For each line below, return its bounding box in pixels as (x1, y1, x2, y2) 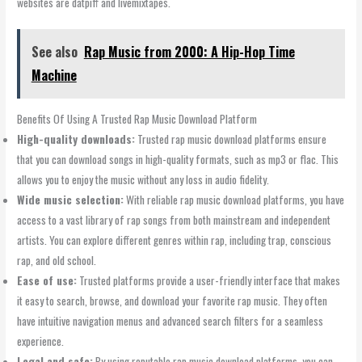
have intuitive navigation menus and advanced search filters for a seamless (17, 313, 324, 330)
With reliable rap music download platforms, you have (124, 192, 345, 208)
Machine (31, 65, 77, 85)
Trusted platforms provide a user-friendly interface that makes (77, 272, 341, 289)
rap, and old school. (17, 252, 97, 269)
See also (31, 41, 78, 61)
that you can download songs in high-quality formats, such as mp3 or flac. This (17, 151, 339, 168)
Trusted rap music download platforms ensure (135, 131, 327, 148)
